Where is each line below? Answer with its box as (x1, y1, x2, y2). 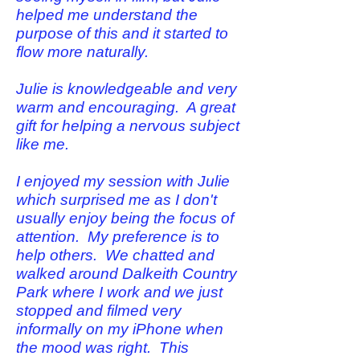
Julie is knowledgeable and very (16, 80, 237, 97)
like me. (16, 136, 69, 153)
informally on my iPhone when (16, 321, 223, 337)
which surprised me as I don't (16, 191, 217, 208)
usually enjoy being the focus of (16, 210, 234, 227)
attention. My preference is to (16, 228, 219, 245)
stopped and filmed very (16, 302, 182, 319)
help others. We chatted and (16, 247, 215, 264)
